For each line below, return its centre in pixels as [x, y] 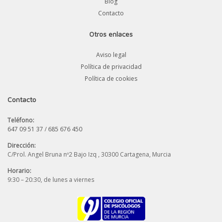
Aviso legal [111, 55]
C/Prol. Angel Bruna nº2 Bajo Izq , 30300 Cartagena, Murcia [89, 154]
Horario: [19, 170]
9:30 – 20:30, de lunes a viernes [51, 179]
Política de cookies [111, 78]
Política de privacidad [111, 66]
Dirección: [22, 145]
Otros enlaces [111, 34]
